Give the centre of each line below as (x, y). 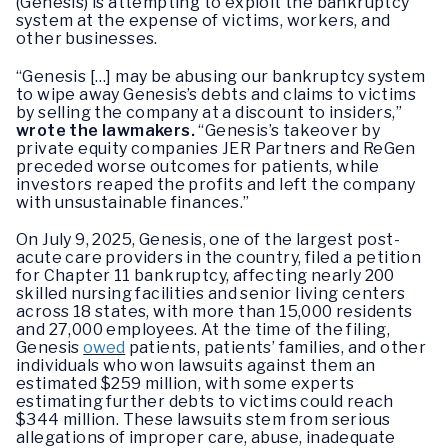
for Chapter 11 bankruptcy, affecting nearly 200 (205, 275)
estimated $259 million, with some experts (185, 383)
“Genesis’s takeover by (289, 130)
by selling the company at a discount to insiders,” (209, 112)
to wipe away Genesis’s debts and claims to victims (216, 94)
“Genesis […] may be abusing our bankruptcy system (221, 76)
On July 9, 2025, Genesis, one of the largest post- (208, 239)
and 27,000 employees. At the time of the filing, (203, 329)
